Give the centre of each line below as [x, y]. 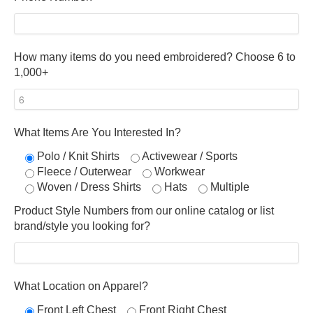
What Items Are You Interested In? [97, 132]
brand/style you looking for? [82, 226]
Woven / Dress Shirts [89, 187]
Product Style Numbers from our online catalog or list [144, 211]
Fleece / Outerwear [84, 172]
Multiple [230, 187]
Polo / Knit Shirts [78, 156]
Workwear [180, 172]
